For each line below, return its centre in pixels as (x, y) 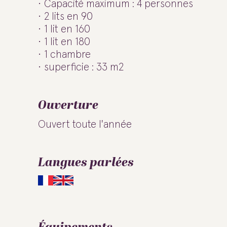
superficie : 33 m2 (84, 67)
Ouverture (68, 105)
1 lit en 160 (67, 29)
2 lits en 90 (68, 16)
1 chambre (67, 54)
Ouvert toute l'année (85, 124)
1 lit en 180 (67, 42)
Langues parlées (86, 163)
